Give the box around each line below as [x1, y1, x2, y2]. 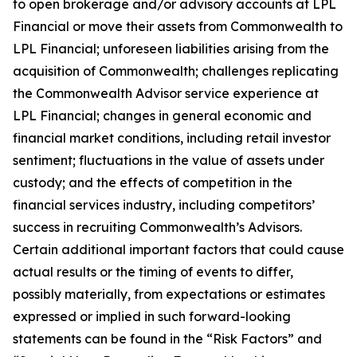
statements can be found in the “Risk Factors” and [13, 331, 322, 347]
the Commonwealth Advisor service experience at [13, 85, 319, 101]
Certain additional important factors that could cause [13, 241, 344, 257]
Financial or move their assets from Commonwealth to [13, 18, 343, 34]
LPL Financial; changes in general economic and [13, 108, 312, 124]
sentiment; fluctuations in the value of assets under [13, 152, 324, 168]
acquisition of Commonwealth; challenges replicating [13, 63, 339, 79]
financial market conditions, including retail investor [13, 130, 331, 146]
